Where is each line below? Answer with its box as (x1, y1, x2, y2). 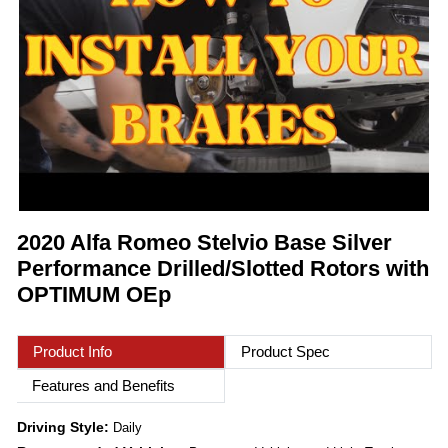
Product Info (33, 343, 112, 361)
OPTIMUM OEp (17, 282, 171, 308)
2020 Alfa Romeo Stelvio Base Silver (17, 230, 392, 256)
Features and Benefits (32, 377, 175, 395)
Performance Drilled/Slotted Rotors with (17, 256, 429, 282)
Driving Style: (17, 419, 113, 436)
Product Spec (240, 343, 330, 361)
